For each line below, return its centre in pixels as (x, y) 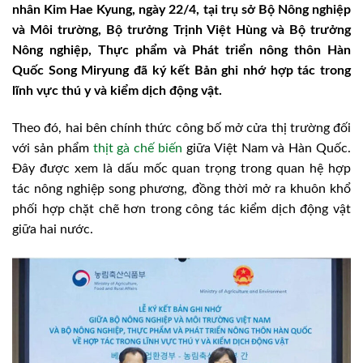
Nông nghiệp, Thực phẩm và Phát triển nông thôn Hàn (181, 51)
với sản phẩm (53, 149)
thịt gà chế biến (137, 149)
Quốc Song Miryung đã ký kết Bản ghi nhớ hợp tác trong (181, 71)
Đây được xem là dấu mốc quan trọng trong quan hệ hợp (181, 169)
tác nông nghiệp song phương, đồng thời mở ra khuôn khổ (181, 189)
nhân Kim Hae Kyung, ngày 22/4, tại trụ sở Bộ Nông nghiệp (181, 10)
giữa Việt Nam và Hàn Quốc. (267, 149)
